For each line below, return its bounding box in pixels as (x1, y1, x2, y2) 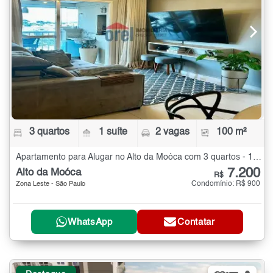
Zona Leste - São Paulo (16, 181, 85, 188)
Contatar (177, 217, 215, 227)
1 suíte (99, 127, 128, 138)
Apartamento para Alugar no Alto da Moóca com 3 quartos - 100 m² (253, 153, 261, 162)
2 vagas (155, 127, 190, 138)
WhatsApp (68, 217, 113, 227)
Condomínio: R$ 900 (191, 180, 260, 188)
